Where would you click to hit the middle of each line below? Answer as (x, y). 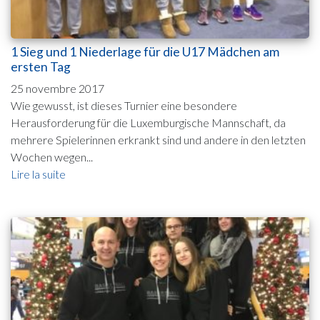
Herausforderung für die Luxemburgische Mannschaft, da (148, 123)
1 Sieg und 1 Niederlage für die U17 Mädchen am (145, 52)
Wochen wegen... (52, 157)
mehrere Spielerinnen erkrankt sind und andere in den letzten (158, 140)
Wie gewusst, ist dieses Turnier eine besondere (124, 106)
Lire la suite (38, 174)
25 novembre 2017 (57, 89)
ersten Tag (41, 67)
